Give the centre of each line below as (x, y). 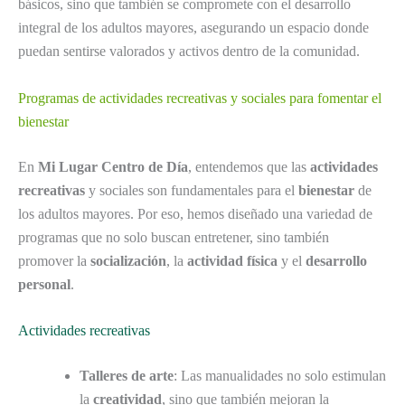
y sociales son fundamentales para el (192, 190)
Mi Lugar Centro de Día (113, 166)
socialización (128, 260)
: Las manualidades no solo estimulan (280, 376)
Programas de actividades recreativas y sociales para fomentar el (200, 98)
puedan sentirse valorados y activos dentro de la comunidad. (189, 51)
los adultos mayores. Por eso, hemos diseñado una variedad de (195, 213)
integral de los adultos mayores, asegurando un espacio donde (193, 27)
